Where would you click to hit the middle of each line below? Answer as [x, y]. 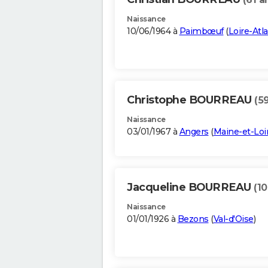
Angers [194, 132]
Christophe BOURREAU [191, 100]
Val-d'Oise [233, 219]
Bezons [193, 219]
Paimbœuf [201, 31]
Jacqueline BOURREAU [190, 188]
